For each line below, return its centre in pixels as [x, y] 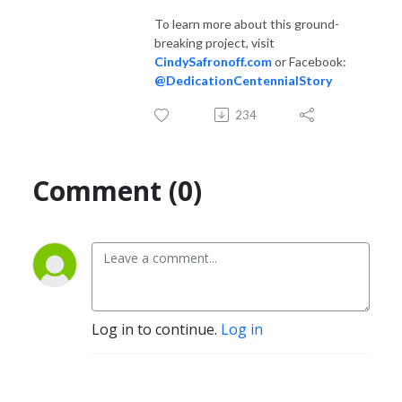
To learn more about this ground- [247, 23]
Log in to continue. [156, 329]
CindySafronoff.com [213, 61]
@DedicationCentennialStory [243, 80]
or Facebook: [309, 61]
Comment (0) [117, 190]
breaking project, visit [214, 42]
